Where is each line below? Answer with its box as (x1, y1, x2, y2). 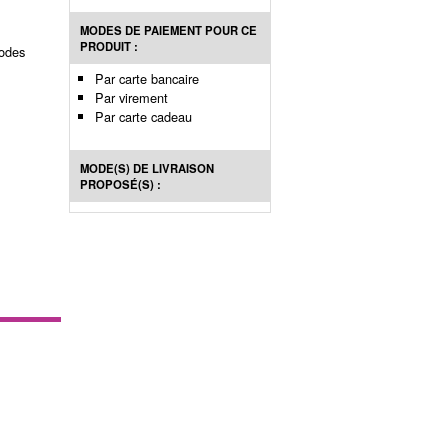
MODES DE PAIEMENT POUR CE (80, 21, 257, 38)
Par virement (95, 87, 168, 107)
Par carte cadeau (95, 106, 192, 126)
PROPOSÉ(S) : (80, 175, 161, 192)
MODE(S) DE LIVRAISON (80, 159, 214, 176)
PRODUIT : (80, 37, 138, 54)
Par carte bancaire (95, 68, 199, 88)
